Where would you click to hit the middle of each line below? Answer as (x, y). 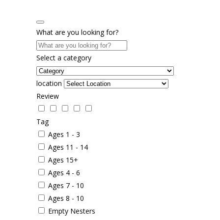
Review (48, 96)
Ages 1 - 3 (64, 134)
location (49, 83)
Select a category (64, 57)
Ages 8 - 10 (66, 198)
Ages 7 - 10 (66, 185)
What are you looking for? (77, 32)
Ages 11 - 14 (68, 147)
